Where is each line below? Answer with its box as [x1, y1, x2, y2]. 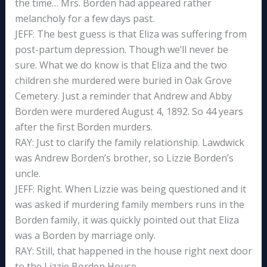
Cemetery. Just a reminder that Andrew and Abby [14, 89, 232, 103]
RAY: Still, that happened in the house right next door [14, 244, 252, 257]
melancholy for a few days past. [14, 11, 154, 25]
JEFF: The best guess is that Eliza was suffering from [14, 27, 247, 41]
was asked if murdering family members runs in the [14, 197, 244, 211]
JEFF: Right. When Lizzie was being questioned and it [14, 182, 246, 195]
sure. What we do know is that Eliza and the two [14, 58, 227, 72]
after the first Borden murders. [14, 120, 153, 133]
